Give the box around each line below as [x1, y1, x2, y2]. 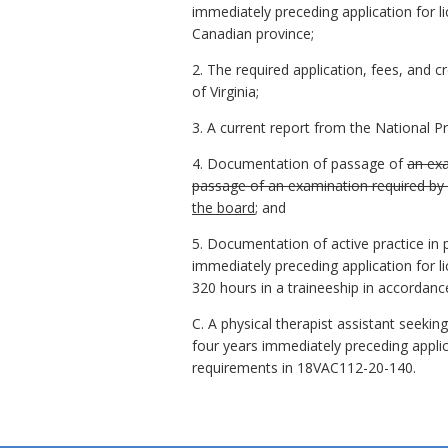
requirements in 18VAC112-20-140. [192, 358, 416, 378]
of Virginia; [192, 82, 259, 102]
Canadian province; [192, 24, 314, 44]
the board [192, 198, 255, 218]
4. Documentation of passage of [192, 154, 407, 174]
